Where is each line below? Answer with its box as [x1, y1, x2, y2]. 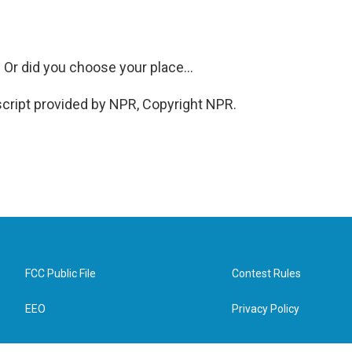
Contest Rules [232, 267, 302, 280]
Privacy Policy [232, 302, 300, 315]
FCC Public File [25, 267, 96, 280]
